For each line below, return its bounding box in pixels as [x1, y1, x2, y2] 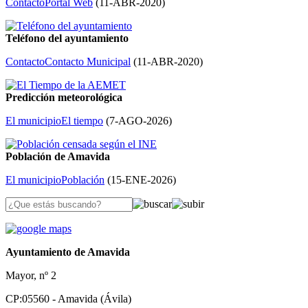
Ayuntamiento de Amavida [5, 246, 130, 258]
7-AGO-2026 [109, 115, 168, 127]
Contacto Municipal [45, 56, 131, 68]
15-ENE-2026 [111, 174, 173, 186]
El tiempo [61, 115, 103, 127]
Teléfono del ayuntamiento [5, 32, 129, 45]
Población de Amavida [5, 151, 110, 163]
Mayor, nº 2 [5, 269, 56, 282]
